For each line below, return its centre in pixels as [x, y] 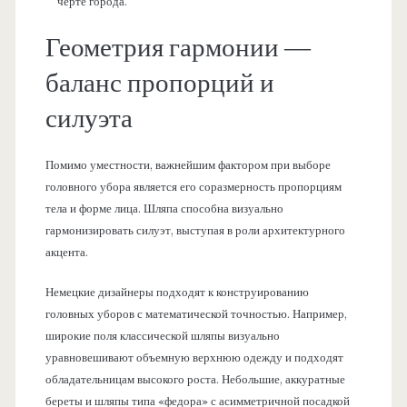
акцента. [66, 253]
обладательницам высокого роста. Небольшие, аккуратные [195, 379]
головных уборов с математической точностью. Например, [196, 314]
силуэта [89, 119]
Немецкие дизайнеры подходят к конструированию [177, 292]
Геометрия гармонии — [178, 48]
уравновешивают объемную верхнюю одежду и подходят [194, 357]
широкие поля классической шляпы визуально [162, 336]
